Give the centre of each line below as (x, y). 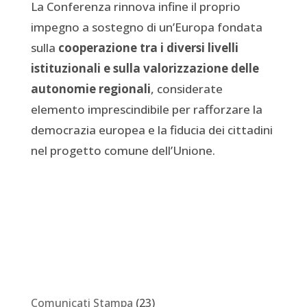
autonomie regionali (90, 88)
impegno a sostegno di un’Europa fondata (146, 27)
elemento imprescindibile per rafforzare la (146, 109)
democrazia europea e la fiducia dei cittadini (151, 130)
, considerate (186, 88)
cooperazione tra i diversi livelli (148, 47)
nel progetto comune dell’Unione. (123, 150)
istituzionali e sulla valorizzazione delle (145, 68)
